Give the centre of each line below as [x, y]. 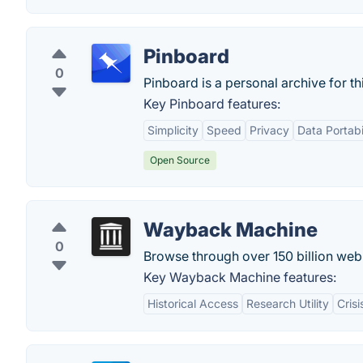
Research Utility [288, 303]
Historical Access [193, 303]
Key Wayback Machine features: [240, 277]
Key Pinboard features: [212, 104]
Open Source [180, 160]
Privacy [269, 130]
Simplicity [173, 130]
